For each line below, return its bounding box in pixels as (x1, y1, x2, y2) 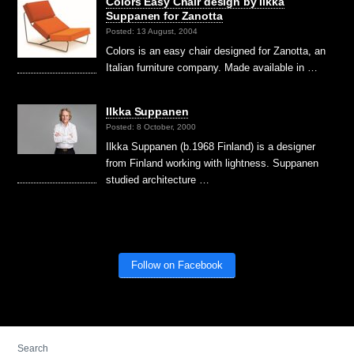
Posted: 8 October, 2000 (106, 122, 197, 131)
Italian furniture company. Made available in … (106, 61, 318, 73)
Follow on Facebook (131, 258, 223, 271)
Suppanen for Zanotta (106, 9, 223, 22)
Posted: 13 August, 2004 (106, 26, 198, 36)
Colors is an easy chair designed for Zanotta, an (106, 44, 326, 57)
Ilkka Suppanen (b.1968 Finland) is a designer (106, 140, 316, 153)
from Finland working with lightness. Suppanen (106, 156, 319, 169)
